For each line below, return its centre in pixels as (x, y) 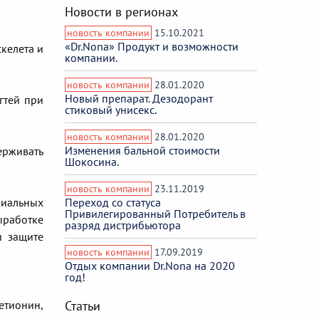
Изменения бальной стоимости (142, 150)
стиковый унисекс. (111, 109)
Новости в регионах (121, 11)
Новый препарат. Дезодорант (139, 98)
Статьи (83, 305)
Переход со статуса (113, 202)
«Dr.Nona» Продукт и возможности (152, 46)
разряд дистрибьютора (123, 225)
